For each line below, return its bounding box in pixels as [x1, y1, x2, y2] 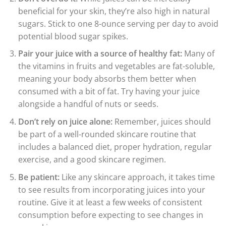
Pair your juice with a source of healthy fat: [18, 48, 182, 60]
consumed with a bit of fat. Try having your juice [18, 86, 200, 97]
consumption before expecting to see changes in [18, 209, 203, 220]
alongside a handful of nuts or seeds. [18, 98, 158, 110]
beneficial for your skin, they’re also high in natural [18, 5, 210, 17]
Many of [182, 48, 214, 60]
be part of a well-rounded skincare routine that [18, 129, 196, 140]
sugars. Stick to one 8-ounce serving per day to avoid [18, 18, 218, 29]
